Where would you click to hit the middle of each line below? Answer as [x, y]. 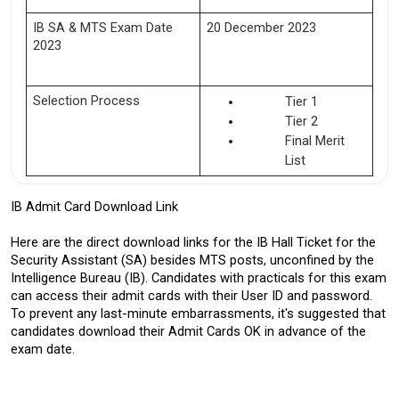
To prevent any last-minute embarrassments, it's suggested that [198, 313]
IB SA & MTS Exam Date [102, 28]
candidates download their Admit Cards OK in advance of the [188, 331]
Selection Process [86, 101]
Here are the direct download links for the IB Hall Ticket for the [193, 242]
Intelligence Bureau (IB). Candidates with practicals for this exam [199, 278]
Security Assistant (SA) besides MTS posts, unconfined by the [192, 260]
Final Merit [314, 141]
